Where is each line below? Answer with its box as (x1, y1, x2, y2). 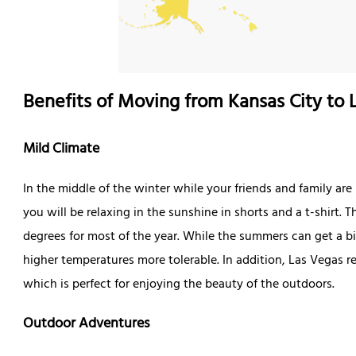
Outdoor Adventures (22, 311, 149, 339)
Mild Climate (22, 136, 99, 164)
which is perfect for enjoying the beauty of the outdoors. (22, 273, 335, 297)
